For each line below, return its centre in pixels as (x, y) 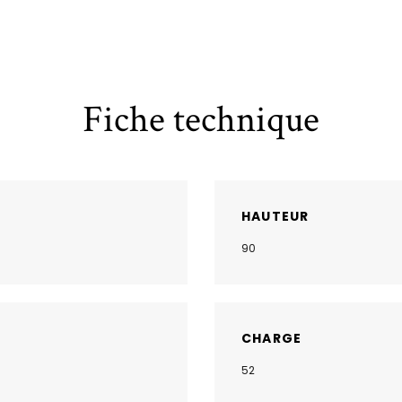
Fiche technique (201, 119)
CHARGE (272, 338)
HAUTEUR (275, 216)
